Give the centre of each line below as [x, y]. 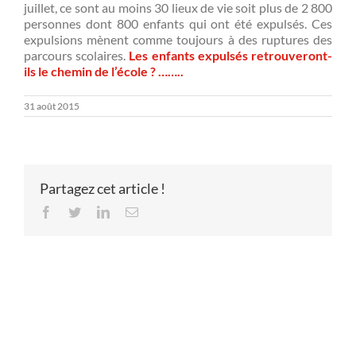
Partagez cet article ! [103, 188]
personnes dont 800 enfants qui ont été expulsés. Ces [178, 23]
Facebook [76, 211]
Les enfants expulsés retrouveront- [231, 55]
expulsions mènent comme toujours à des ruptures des [178, 39]
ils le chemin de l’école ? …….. [104, 71]
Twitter [98, 211]
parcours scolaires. [75, 55]
